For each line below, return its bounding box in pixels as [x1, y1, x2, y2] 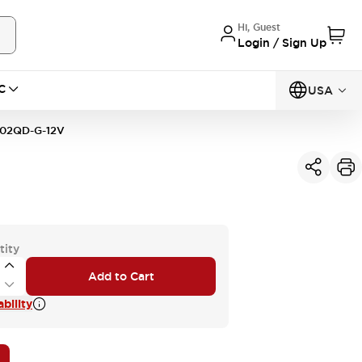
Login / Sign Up [238, 35, 326, 50]
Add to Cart [87, 269, 154, 284]
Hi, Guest [238, 20, 280, 34]
